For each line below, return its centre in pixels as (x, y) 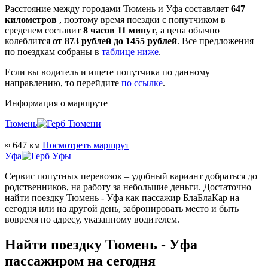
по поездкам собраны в (53, 52)
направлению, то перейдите (63, 83)
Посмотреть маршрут (86, 145)
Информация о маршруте (56, 103)
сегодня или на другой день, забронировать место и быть (122, 209)
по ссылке (142, 83)
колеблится (29, 41)
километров (31, 20)
